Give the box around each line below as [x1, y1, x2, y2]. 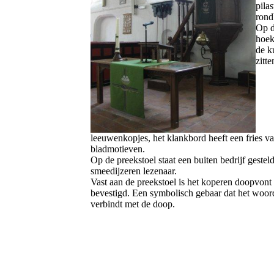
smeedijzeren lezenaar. [91, 166, 177, 176]
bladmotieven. [91, 144, 145, 154]
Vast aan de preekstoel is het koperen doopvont [91, 177, 272, 187]
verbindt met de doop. [91, 199, 175, 209]
